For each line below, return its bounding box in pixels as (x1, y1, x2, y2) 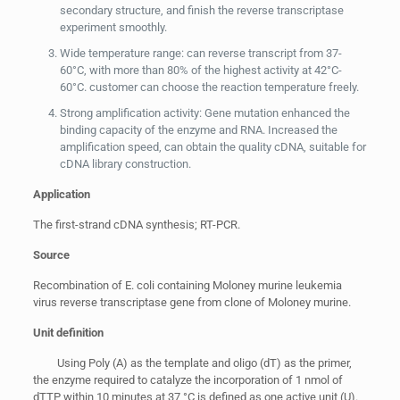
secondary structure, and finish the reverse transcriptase (59, 4, 344, 17)
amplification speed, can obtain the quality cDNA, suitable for (59, 140, 366, 154)
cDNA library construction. (59, 157, 191, 171)
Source (32, 248, 70, 262)
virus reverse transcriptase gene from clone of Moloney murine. (32, 296, 351, 309)
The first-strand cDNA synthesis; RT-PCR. (32, 218, 240, 231)
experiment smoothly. (59, 21, 167, 34)
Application (32, 187, 90, 201)
